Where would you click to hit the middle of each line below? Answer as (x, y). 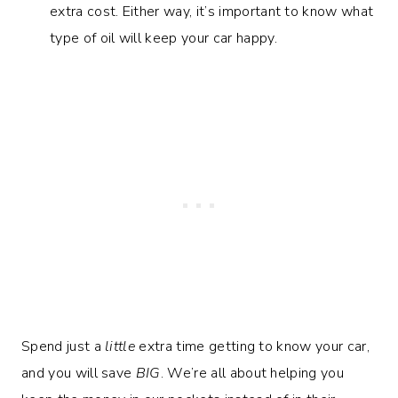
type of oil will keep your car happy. (163, 38)
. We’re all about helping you (252, 373)
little (120, 346)
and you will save (79, 373)
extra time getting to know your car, (252, 346)
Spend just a (64, 346)
